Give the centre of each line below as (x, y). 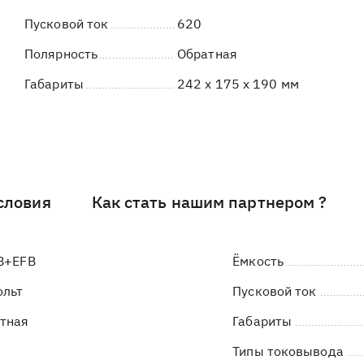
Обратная (207, 54)
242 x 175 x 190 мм (238, 84)
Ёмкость (258, 261)
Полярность (61, 54)
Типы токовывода (288, 351)
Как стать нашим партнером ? (209, 202)
